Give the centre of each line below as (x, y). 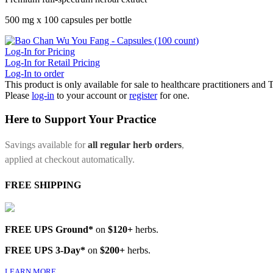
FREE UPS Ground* (49, 230)
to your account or (93, 96)
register (143, 96)
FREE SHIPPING (43, 185)
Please (18, 96)
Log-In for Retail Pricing (52, 63)
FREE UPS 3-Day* (45, 250)
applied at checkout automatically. (70, 159)
